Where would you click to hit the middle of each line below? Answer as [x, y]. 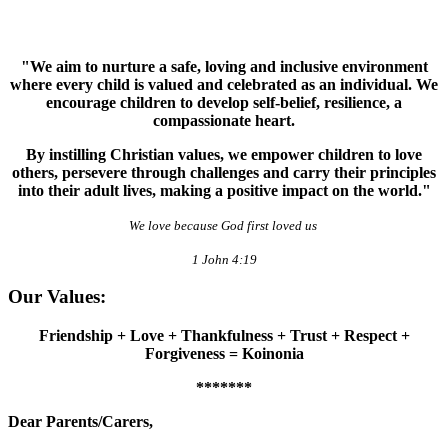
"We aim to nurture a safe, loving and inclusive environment [224, 66]
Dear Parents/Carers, [80, 422]
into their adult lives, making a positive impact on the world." [224, 190]
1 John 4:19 [224, 259]
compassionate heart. [224, 120]
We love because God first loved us [224, 225]
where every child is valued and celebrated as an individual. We [224, 84]
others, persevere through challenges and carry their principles [224, 172]
